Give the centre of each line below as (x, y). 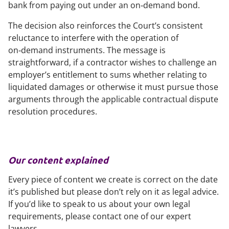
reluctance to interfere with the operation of (93, 38)
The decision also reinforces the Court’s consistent (106, 26)
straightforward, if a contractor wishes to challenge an (112, 62)
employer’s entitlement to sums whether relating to (108, 75)
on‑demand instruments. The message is (87, 50)
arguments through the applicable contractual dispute (113, 99)
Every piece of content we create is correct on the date (113, 179)
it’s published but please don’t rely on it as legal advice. (113, 192)
